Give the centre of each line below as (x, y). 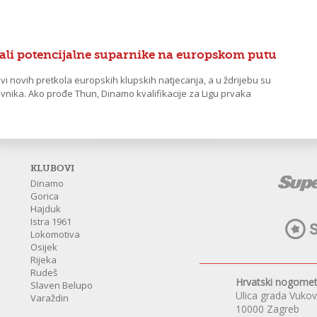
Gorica (45, 196)
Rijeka (44, 260)
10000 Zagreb (267, 309)
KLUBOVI (53, 168)
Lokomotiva (56, 234)
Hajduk (46, 209)
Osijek (44, 247)
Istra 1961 (51, 221)
